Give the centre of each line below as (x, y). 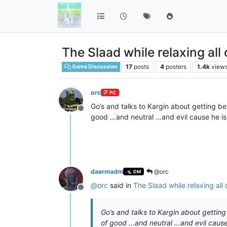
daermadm (107, 171)
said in (121, 185)
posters (176, 66)
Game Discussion (94, 67)
